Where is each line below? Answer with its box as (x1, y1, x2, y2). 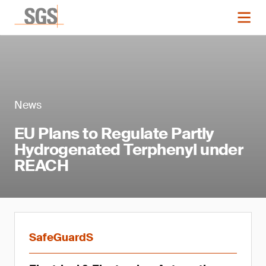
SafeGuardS (29, 230, 93, 245)
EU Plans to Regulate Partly (14, 123, 214, 144)
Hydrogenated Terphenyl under (14, 140, 243, 160)
